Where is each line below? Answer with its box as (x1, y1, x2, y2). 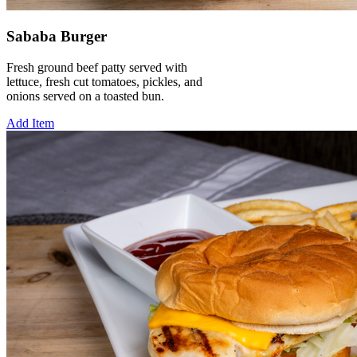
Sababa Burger (6, 28, 107, 45)
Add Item (6, 116, 54, 131)
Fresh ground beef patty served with (6, 61, 187, 75)
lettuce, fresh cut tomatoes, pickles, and (6, 75, 202, 89)
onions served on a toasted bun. (6, 89, 164, 104)
